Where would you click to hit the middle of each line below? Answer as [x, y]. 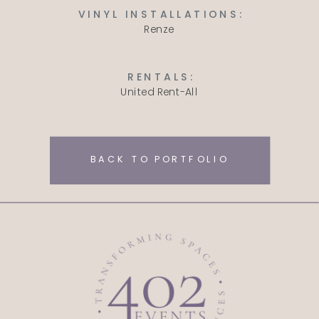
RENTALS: [162, 77]
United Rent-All [159, 92]
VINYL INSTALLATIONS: [161, 14]
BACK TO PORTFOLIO [159, 159]
